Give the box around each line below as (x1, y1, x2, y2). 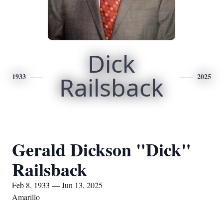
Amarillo (12, 192, 40, 202)
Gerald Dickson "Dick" (12, 136, 191, 162)
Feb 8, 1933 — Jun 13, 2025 (12, 180, 103, 190)
